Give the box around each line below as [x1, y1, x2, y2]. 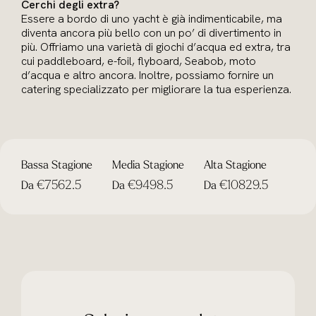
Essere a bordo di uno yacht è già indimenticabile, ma [21, 11, 282, 26]
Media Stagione [112, 160, 185, 171]
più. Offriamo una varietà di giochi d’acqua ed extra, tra [21, 39, 291, 54]
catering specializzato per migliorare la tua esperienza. [21, 82, 291, 97]
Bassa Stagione [21, 160, 92, 171]
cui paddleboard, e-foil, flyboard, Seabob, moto [21, 54, 256, 68]
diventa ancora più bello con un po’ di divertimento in [21, 25, 281, 40]
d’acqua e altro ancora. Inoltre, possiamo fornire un [21, 68, 274, 83]
